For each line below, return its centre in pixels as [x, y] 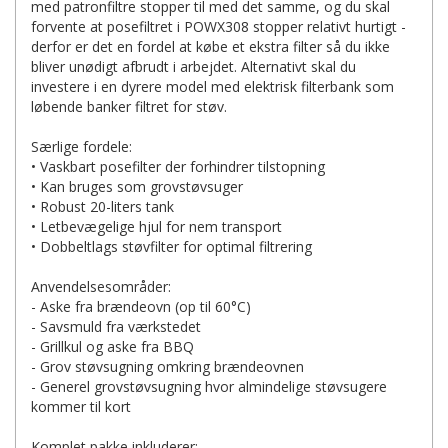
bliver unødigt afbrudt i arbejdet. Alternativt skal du [193, 66]
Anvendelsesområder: [101, 286]
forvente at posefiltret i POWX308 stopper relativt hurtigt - [218, 26]
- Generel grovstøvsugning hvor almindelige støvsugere [209, 386]
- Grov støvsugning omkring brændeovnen [167, 366]
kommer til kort [81, 406]
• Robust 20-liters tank [102, 206]
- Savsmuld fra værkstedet [116, 326]
